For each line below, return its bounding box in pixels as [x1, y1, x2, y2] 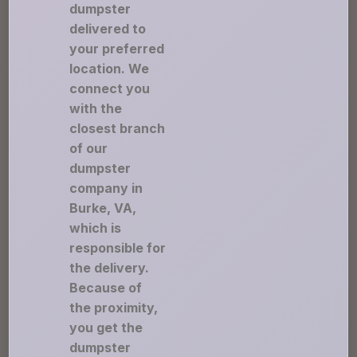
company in [69, 180, 143, 196]
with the [69, 100, 123, 116]
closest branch [69, 120, 166, 136]
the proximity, [69, 300, 159, 316]
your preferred [69, 41, 165, 57]
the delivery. [69, 260, 150, 276]
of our [69, 140, 108, 156]
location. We [69, 61, 150, 76]
